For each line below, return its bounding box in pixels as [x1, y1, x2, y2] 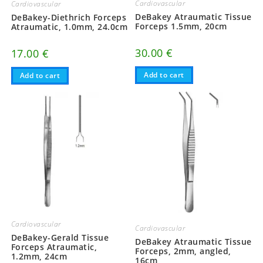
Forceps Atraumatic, [11, 241, 97, 253]
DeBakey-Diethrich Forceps [11, 11, 127, 23]
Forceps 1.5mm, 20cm [135, 20, 227, 32]
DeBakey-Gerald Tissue [11, 232, 109, 244]
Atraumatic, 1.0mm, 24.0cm [11, 21, 128, 32]
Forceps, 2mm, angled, [135, 245, 231, 257]
